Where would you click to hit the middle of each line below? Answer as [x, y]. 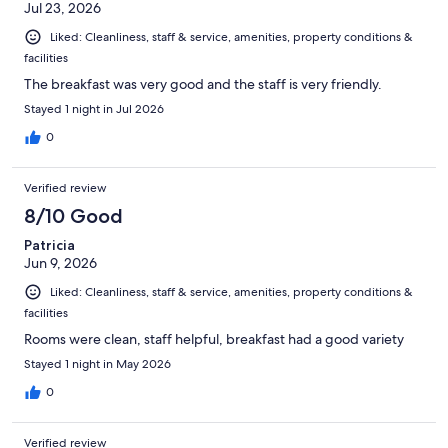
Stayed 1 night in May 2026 [97, 364]
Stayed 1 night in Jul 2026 [94, 109]
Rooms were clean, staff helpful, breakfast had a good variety [214, 339]
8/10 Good [73, 216]
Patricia [49, 245]
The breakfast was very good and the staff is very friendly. [203, 84]
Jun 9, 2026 [60, 263]
